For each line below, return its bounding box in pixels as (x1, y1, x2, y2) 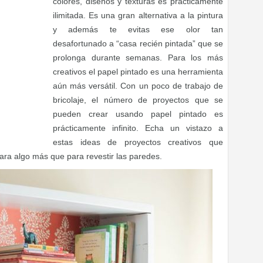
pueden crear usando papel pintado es (53, 109, 223, 119)
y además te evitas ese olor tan (53, 25, 223, 34)
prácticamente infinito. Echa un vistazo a (53, 123, 223, 133)
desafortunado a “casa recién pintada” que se (53, 39, 223, 48)
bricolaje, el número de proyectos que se (53, 95, 223, 104)
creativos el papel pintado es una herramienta (53, 67, 223, 76)
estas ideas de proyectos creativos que (53, 137, 223, 147)
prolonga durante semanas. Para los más (53, 53, 223, 62)
